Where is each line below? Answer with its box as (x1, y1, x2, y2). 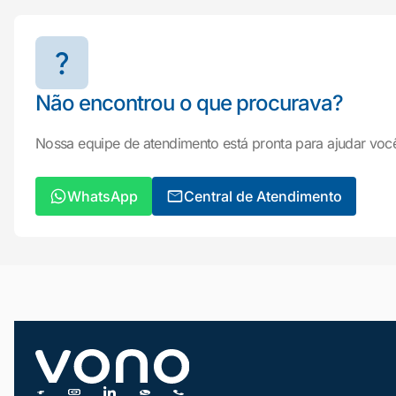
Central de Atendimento (184, 187, 342, 205)
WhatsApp (67, 187, 138, 205)
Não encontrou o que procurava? (35, 90, 344, 116)
